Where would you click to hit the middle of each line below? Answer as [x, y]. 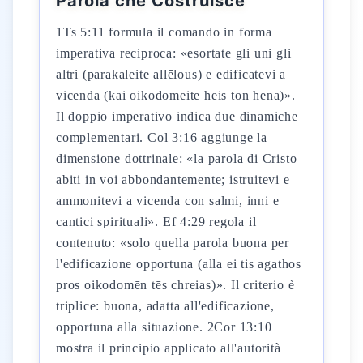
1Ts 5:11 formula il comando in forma [164, 32]
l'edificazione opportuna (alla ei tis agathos [179, 264]
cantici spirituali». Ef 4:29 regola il [156, 222]
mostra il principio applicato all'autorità [169, 348]
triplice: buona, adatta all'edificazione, [165, 306]
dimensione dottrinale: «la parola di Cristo [177, 158]
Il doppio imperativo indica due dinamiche [177, 116]
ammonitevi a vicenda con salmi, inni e [168, 201]
